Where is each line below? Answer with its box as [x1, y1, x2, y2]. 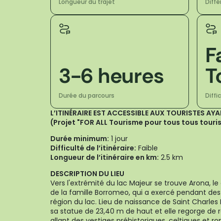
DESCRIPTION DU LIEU [50, 169, 124, 179]
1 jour [109, 134, 128, 144]
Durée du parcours [59, 91, 114, 100]
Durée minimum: [50, 134, 109, 144]
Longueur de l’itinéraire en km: [50, 152, 159, 162]
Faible [136, 143, 158, 153]
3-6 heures [59, 62, 164, 89]
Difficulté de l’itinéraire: [50, 143, 136, 153]
